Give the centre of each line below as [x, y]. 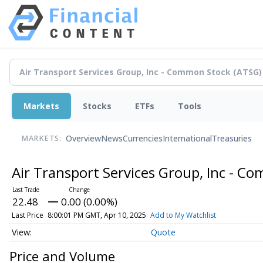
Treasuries [232, 139]
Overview [83, 139]
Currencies [143, 139]
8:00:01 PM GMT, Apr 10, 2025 [97, 215]
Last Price [27, 215]
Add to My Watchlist [183, 215]
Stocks [97, 106]
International [187, 139]
